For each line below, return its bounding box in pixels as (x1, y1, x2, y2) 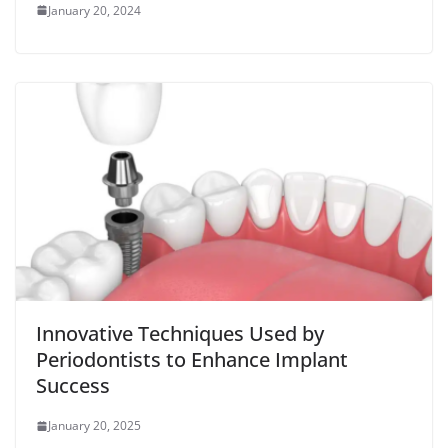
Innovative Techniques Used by (36, 320, 324, 348)
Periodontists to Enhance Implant (36, 346, 348, 374)
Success (36, 372, 110, 400)
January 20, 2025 (48, 417, 141, 435)
